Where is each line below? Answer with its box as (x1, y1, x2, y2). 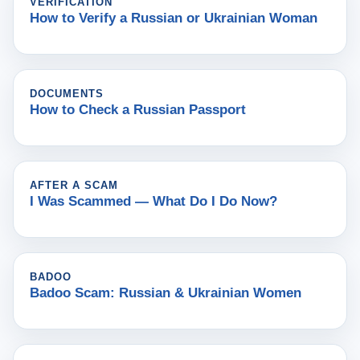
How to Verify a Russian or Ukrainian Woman (30, 10, 317, 26)
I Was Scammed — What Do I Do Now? (30, 194, 277, 209)
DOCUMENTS (30, 88, 104, 100)
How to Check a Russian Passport (30, 102, 246, 117)
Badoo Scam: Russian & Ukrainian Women (30, 285, 301, 301)
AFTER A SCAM (30, 179, 119, 191)
